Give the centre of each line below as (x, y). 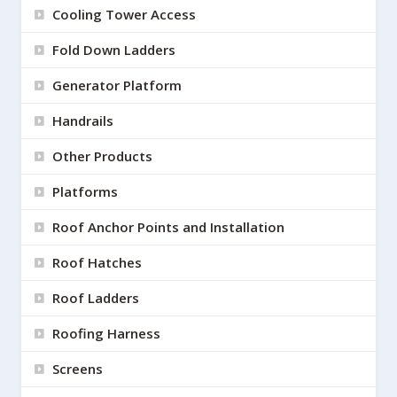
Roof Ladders (96, 298)
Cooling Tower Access (124, 15)
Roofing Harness (106, 334)
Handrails (83, 121)
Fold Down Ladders (114, 50)
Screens (78, 369)
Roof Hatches (97, 263)
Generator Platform (117, 86)
